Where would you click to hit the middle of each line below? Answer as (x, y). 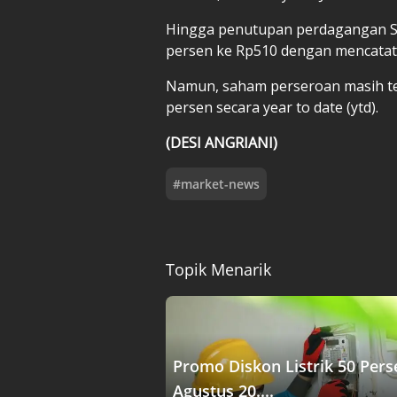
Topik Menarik (218, 269)
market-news (220, 183)
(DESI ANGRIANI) (222, 142)
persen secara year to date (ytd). (272, 107)
